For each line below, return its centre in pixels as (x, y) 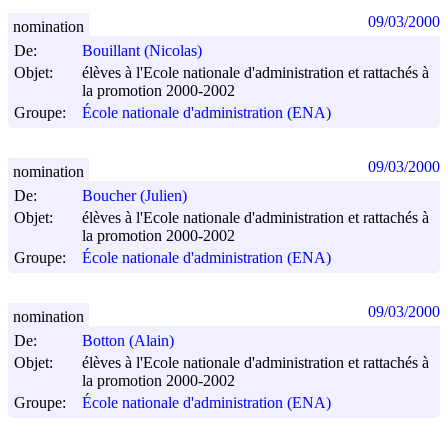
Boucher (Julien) (134, 196)
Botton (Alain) (128, 341)
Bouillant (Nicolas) (142, 51)
